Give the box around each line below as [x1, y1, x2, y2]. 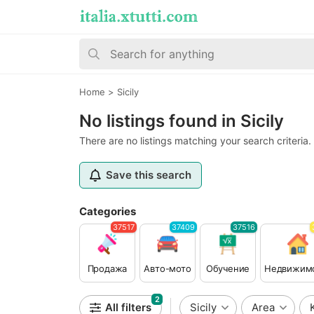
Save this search [106, 168, 191, 182]
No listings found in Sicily [79, 111, 284, 131]
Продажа [87, 263, 128, 274]
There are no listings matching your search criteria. [79, 135, 311, 146]
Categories [79, 205, 136, 218]
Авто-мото [144, 263, 191, 274]
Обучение [205, 263, 250, 274]
